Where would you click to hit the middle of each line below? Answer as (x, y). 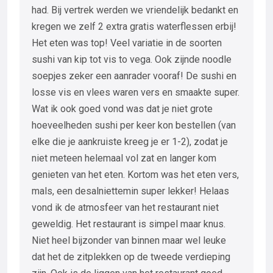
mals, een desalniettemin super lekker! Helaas (130, 191)
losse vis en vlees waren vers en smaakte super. (136, 92)
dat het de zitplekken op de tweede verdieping (131, 257)
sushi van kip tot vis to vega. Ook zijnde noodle (132, 59)
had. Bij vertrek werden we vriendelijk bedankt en (135, 10)
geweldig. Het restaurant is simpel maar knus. (129, 224)
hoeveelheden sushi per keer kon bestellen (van (134, 125)
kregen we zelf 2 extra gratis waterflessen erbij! (134, 26)
